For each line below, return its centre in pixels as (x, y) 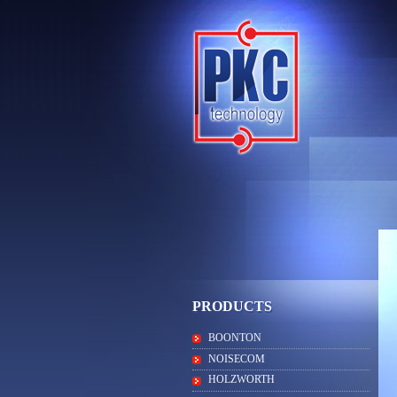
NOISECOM (237, 359)
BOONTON (235, 338)
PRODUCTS (232, 306)
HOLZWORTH (241, 380)
